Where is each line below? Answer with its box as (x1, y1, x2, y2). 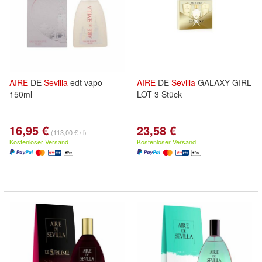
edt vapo (68, 77, 102, 88)
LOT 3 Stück (137, 88, 182, 100)
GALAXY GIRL (195, 77, 251, 88)
